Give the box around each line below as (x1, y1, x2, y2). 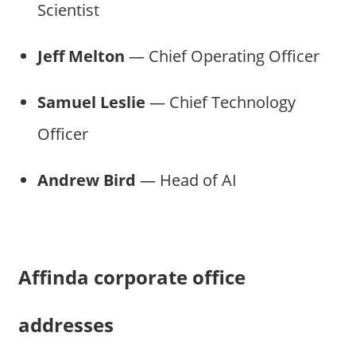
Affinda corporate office (17, 263, 246, 290)
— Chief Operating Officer (124, 44, 319, 67)
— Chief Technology (145, 91, 296, 113)
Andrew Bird (37, 168, 136, 191)
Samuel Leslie (37, 91, 145, 113)
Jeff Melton (37, 44, 125, 67)
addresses (17, 311, 114, 338)
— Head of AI (135, 168, 237, 191)
